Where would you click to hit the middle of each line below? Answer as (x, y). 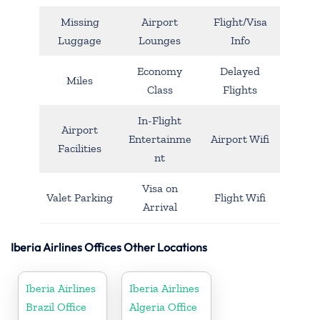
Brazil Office (56, 306)
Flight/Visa (240, 21)
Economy (160, 71)
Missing (80, 21)
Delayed (240, 71)
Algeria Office (164, 306)
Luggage (80, 40)
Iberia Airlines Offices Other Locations (109, 247)
